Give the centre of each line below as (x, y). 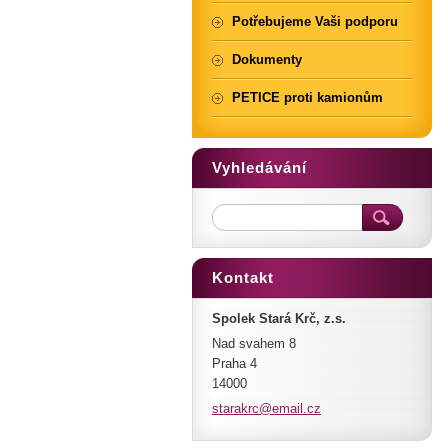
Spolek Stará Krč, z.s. (279, 318)
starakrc (235, 408)
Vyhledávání (259, 167)
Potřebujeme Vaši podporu (315, 21)
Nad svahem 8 (254, 343)
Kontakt (243, 277)
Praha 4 (234, 363)
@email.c (286, 408)
